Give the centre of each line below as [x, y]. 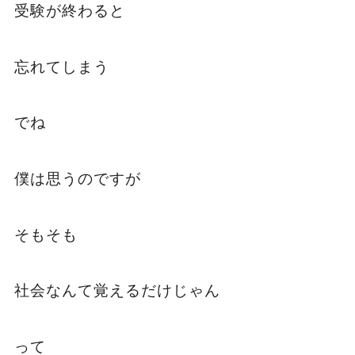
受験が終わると [69, 11]
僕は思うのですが [77, 179]
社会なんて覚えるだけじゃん [117, 291]
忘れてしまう [61, 67]
